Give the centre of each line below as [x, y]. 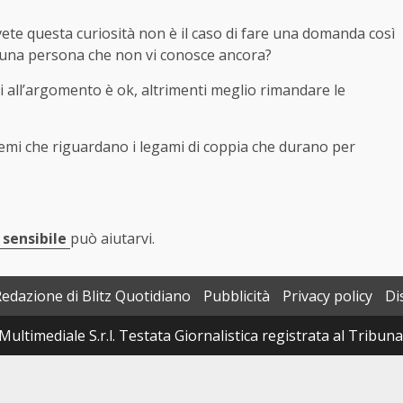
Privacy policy [327, 296]
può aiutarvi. [112, 238]
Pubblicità [237, 296]
